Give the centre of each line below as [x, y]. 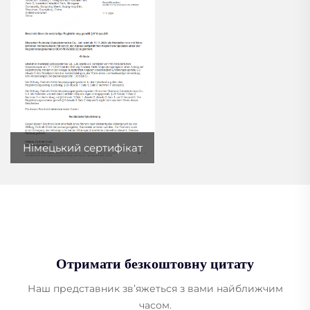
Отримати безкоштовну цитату [155, 263]
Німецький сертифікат [82, 147]
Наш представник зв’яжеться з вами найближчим [155, 288]
